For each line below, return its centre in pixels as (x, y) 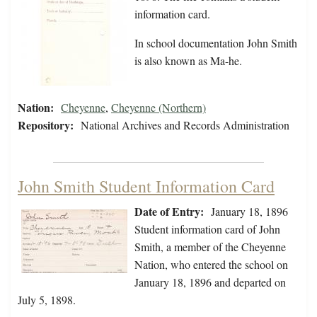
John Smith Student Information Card (146, 186)
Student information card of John (207, 229)
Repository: (46, 125)
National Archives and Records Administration (185, 125)
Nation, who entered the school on (211, 265)
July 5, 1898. (47, 300)
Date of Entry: (169, 212)
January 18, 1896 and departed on (210, 282)
